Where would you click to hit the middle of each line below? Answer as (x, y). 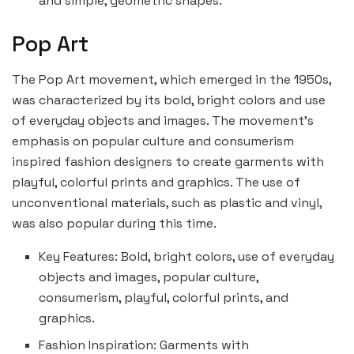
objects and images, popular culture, (149, 277)
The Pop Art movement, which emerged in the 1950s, (171, 79)
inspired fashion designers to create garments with (168, 161)
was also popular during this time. (114, 223)
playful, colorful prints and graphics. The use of (156, 182)
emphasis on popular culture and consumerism (153, 141)
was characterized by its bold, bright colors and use (169, 100)
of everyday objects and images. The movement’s (163, 120)
